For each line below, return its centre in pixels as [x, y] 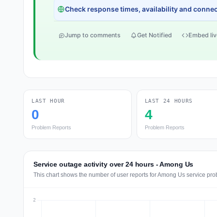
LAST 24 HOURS [169, 101]
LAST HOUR [48, 101]
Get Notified [155, 35]
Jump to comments [93, 35]
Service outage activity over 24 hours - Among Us [114, 164]
